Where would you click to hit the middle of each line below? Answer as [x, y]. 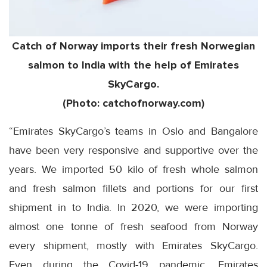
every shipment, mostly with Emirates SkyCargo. [133, 245]
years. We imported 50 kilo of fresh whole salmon [133, 169]
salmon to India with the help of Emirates [133, 65]
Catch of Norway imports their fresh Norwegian [133, 46]
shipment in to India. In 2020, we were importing [133, 207]
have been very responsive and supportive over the [133, 150]
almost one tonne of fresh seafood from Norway [133, 226]
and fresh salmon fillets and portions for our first [133, 188]
